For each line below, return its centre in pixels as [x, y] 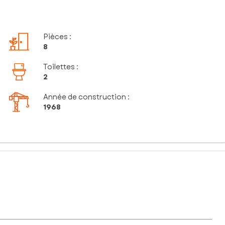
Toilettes [59, 67]
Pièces [56, 37]
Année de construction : [87, 97]
